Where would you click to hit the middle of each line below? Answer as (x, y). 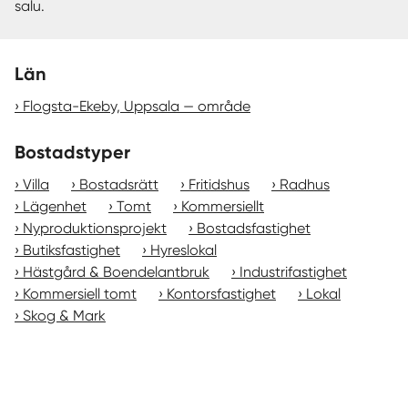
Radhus (305, 184)
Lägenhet (55, 206)
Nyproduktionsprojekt (95, 228)
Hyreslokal (184, 250)
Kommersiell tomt (80, 294)
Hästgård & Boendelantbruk (116, 272)
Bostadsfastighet (254, 228)
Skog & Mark (64, 316)
